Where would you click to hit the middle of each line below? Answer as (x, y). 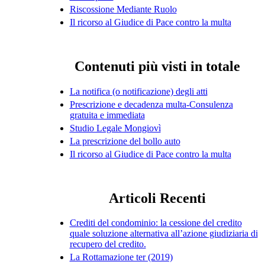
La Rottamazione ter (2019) (121, 257)
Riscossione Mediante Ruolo (123, 9)
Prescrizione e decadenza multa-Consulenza (151, 104)
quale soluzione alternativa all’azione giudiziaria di (164, 234)
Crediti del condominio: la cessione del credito (156, 223)
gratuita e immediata (107, 115)
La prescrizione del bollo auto (125, 141)
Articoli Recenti (157, 198)
